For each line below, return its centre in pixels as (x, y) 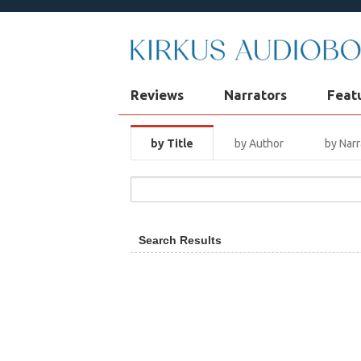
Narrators (255, 94)
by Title (172, 143)
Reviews (157, 94)
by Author (259, 143)
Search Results (180, 240)
